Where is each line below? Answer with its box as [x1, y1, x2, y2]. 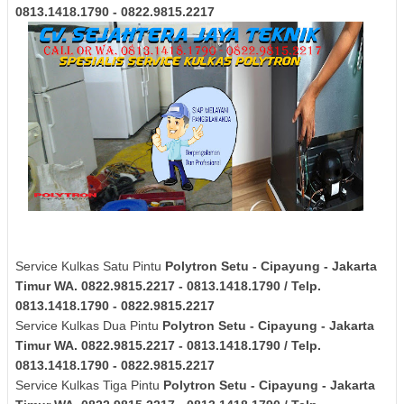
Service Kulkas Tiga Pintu [15, 377, 163, 392]
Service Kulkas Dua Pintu [15, 317, 162, 333]
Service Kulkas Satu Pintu [15, 258, 165, 273]
